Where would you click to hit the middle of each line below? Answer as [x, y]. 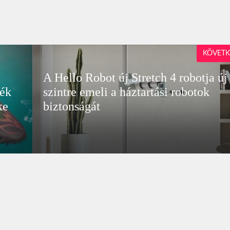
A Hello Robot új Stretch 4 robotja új [135, 77]
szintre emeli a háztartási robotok [126, 92]
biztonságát [71, 106]
